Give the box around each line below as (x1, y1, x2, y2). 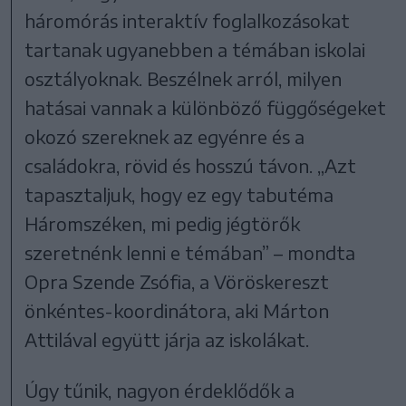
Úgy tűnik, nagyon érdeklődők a (24, 378, 295, 401)
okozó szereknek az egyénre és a (24, 124, 305, 148)
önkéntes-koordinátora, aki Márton (24, 298, 330, 322)
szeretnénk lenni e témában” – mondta (24, 240, 356, 264)
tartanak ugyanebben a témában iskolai (24, 37, 366, 61)
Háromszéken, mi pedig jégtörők (24, 211, 301, 235)
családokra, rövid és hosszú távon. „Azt (24, 153, 357, 177)
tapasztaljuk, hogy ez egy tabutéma (24, 182, 334, 206)
